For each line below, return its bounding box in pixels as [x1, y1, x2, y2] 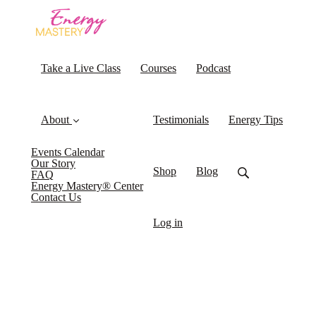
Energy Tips [229, 114, 283, 126]
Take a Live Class [41, 62, 121, 75]
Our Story [31, 157, 75, 170]
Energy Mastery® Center [31, 180, 143, 193]
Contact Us [31, 191, 81, 204]
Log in [153, 217, 183, 229]
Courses [140, 62, 176, 75]
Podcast [196, 62, 231, 75]
